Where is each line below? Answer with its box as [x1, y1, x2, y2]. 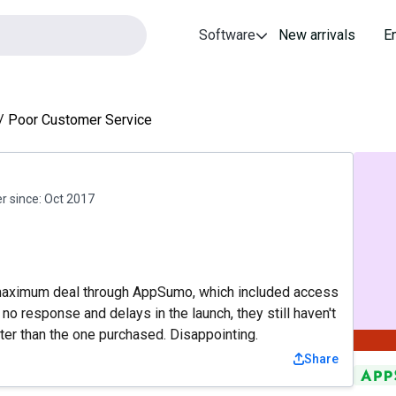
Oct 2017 [44, 192, 95, 206]
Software [199, 27, 256, 43]
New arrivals [278, 27, 356, 43]
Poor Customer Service [8, 111, 152, 128]
